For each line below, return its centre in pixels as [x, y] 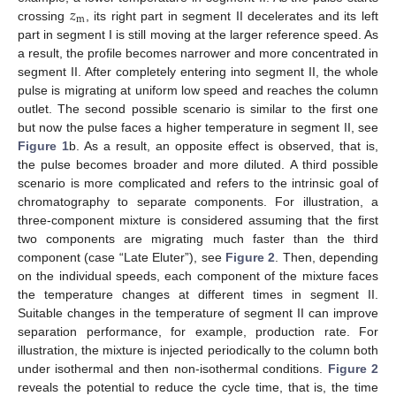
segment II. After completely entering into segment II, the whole [198, 71]
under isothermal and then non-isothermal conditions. [173, 368]
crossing [44, 15]
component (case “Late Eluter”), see [122, 257]
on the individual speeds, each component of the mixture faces [198, 275]
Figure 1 [43, 145]
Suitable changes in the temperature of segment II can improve [198, 312]
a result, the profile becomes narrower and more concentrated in [198, 53]
